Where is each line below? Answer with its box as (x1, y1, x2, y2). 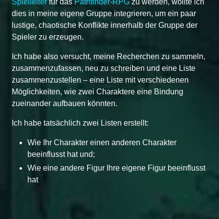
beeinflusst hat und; (27, 150, 95, 158)
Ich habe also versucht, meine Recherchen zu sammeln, (12, 52, 205, 61)
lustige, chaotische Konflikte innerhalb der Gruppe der (12, 21, 197, 29)
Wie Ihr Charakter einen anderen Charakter (27, 138, 176, 147)
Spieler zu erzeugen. (12, 32, 84, 41)
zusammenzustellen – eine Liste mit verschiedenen (12, 75, 189, 84)
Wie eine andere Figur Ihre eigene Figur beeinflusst (27, 163, 205, 172)
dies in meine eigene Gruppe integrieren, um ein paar (12, 9, 196, 18)
